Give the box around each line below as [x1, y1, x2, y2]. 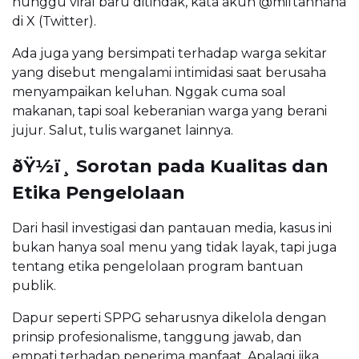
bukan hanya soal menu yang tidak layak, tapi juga [12, 240, 337, 256]
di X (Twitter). [12, 14, 96, 30]
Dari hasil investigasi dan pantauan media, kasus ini [12, 220, 332, 236]
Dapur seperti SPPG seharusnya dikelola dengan [12, 310, 326, 326]
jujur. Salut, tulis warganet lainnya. [12, 123, 233, 139]
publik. [12, 278, 56, 294]
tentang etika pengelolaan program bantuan [12, 259, 303, 275]
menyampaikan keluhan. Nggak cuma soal [12, 84, 286, 100]
